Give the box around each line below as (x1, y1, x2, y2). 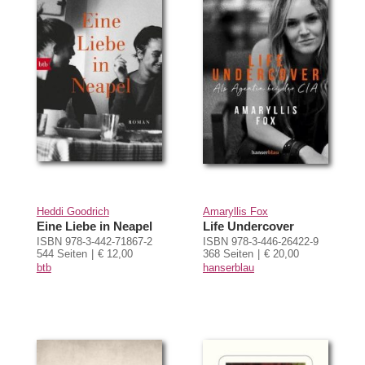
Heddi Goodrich (36, 204, 109, 218)
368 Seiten (202, 247, 253, 260)
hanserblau (202, 261, 254, 274)
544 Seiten (36, 247, 87, 260)
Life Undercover (202, 218, 294, 233)
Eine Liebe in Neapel (36, 218, 152, 233)
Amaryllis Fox (202, 204, 268, 218)
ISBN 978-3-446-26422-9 (202, 235, 319, 248)
